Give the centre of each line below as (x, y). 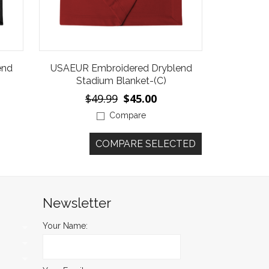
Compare (128, 116)
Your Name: (65, 225)
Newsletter (77, 203)
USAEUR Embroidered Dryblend (121, 68)
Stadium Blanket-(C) (121, 81)
